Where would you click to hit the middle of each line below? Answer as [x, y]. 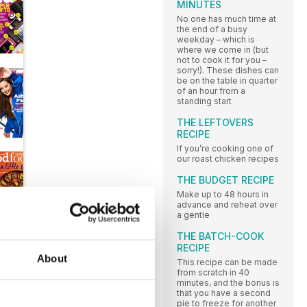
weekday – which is [216, 39]
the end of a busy [212, 29]
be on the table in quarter [227, 80]
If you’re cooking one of [225, 148]
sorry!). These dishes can [228, 70]
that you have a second [224, 293]
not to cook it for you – [222, 60]
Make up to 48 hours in [223, 194]
